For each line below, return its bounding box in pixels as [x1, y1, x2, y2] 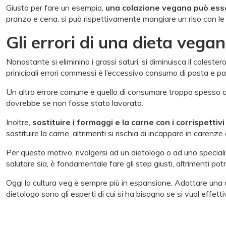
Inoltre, [6, 117, 32, 127]
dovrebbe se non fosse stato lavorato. [6, 97, 143, 108]
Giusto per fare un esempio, [6, 2, 105, 13]
